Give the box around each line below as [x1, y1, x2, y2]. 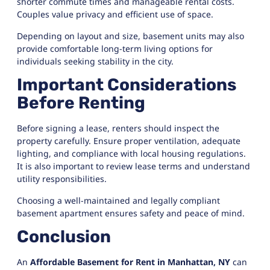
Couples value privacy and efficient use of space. [17, 8, 213, 20]
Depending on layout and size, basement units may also [17, 30, 244, 42]
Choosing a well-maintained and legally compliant [17, 194, 220, 206]
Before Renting [17, 93, 145, 113]
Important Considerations [17, 75, 236, 95]
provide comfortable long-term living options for [17, 42, 213, 54]
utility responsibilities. [17, 173, 107, 185]
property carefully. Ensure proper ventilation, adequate [17, 135, 240, 147]
